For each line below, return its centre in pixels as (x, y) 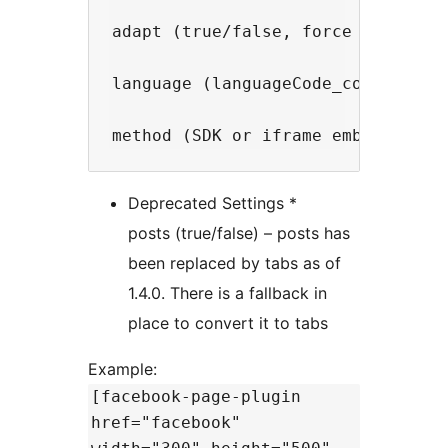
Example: (125, 368)
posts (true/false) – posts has (239, 232)
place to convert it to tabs (228, 322)
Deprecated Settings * (212, 202)
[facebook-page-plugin (196, 396)
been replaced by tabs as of (234, 262)
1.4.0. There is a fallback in (227, 292)
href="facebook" (166, 422)
